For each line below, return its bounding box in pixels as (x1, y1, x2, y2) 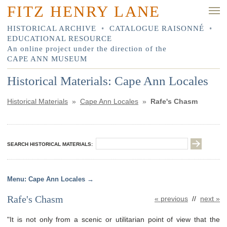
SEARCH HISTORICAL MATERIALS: (7, 141, 96, 147)
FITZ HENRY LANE (7, 3, 161, 20)
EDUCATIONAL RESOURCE (7, 33, 112, 43)
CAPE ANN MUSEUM (7, 54, 87, 63)
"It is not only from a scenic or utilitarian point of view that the (7, 215, 220, 223)
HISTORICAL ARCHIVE (7, 23, 99, 32)
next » (200, 195, 220, 203)
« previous (155, 195, 188, 203)
